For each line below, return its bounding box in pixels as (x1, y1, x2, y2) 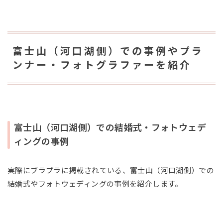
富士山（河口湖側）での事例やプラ (12, 46, 204, 57)
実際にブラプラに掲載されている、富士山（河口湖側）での (7, 166, 215, 175)
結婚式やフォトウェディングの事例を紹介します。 (7, 180, 183, 189)
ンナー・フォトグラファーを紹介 (12, 60, 192, 71)
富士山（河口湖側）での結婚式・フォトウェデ (14, 123, 206, 133)
